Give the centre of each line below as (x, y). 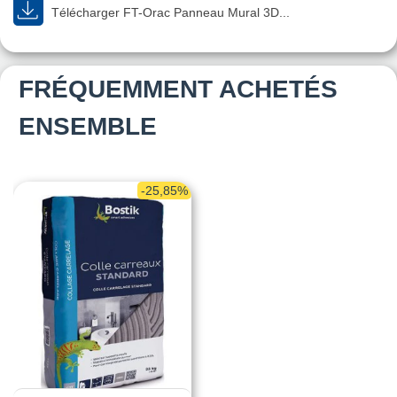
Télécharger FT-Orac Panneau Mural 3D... (169, 12)
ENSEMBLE (88, 126)
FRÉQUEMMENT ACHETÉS (178, 89)
